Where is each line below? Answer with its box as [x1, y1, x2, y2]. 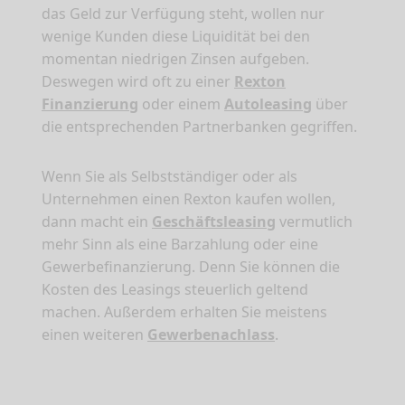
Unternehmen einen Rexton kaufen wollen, [42, 189, 335, 210]
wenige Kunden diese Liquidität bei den [42, 26, 310, 47]
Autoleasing [224, 94, 312, 115]
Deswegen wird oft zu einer [42, 71, 234, 92]
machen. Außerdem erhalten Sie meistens [42, 302, 327, 323]
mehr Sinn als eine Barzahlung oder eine [42, 234, 318, 255]
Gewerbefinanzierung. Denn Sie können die [42, 257, 340, 278]
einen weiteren [42, 325, 147, 345]
